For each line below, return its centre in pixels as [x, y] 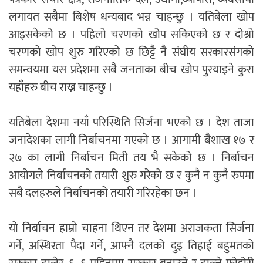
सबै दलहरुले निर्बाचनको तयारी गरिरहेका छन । [103, 193]
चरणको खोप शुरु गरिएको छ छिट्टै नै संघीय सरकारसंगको [131, 53]
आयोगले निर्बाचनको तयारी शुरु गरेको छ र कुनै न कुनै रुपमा [131, 176]
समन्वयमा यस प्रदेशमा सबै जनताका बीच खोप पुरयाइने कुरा [131, 70]
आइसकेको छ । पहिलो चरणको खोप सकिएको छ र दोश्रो [131, 35]
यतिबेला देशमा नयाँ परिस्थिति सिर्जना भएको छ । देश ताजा [131, 123]
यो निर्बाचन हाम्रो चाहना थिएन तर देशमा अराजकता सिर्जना [131, 229]
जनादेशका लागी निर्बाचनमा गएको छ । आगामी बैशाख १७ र [131, 141]
